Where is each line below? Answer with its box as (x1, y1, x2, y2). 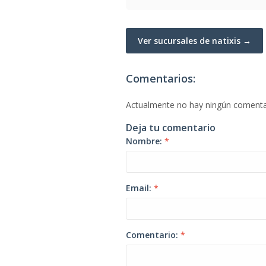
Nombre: (126, 135, 164, 147)
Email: (126, 182, 154, 194)
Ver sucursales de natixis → (138, 35, 251, 46)
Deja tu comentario (126, 121, 216, 134)
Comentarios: (126, 71, 195, 85)
